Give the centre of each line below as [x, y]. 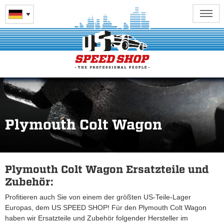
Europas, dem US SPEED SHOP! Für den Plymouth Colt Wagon [106, 208]
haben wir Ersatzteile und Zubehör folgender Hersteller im [96, 218]
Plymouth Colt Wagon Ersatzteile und [107, 169]
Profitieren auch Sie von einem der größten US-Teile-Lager [98, 197]
